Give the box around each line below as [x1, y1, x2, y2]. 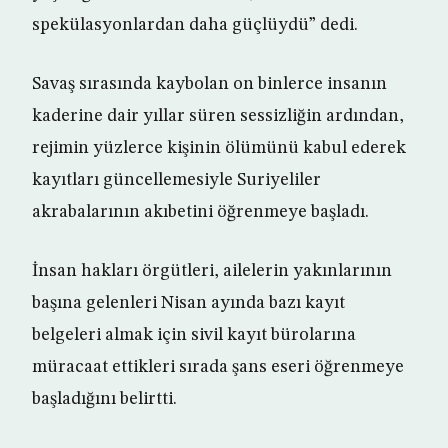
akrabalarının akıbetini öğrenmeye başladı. [32, 203, 369, 222]
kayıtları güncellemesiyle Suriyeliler [32, 171, 321, 190]
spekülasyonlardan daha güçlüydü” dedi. [32, 16, 358, 35]
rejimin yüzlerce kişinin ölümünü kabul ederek [32, 139, 406, 158]
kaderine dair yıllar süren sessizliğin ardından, [32, 107, 404, 126]
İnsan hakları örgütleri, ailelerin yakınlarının [32, 262, 392, 281]
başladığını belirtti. [32, 390, 177, 409]
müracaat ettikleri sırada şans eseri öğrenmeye [32, 358, 404, 377]
